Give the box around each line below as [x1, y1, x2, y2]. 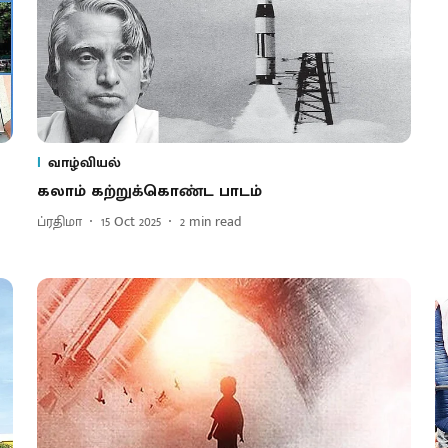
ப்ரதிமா [36, 210, 82, 234]
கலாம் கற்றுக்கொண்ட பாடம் [36, 177, 267, 205]
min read [188, 210, 242, 234]
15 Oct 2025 [100, 210, 161, 234]
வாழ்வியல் [47, 150, 121, 174]
